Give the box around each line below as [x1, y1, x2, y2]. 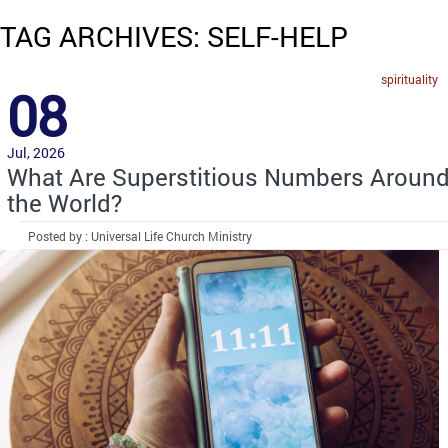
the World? [7, 186, 122, 219]
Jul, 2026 [7, 142, 65, 162]
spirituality [381, 70, 438, 87]
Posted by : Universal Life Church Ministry [28, 227, 253, 244]
